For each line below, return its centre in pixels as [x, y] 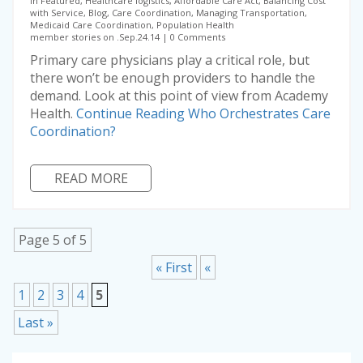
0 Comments [196, 37]
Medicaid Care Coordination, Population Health [132, 25]
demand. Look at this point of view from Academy [179, 96]
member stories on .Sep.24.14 [95, 37]
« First [173, 268]
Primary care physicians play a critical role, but [170, 60]
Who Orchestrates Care [259, 114]
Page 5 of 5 [53, 240]
